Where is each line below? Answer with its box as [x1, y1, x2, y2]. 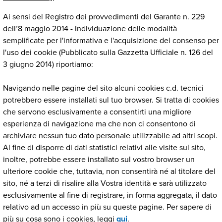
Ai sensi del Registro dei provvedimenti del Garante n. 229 [3, 11, 205, 23]
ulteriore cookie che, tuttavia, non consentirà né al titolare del [3, 166, 216, 177]
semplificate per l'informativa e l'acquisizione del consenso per [3, 35, 219, 47]
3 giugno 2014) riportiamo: [3, 58, 93, 70]
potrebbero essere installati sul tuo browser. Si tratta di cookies [3, 94, 219, 106]
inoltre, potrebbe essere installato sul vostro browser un [3, 154, 195, 166]
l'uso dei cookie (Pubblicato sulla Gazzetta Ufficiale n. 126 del [3, 47, 213, 58]
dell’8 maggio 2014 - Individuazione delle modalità [3, 23, 177, 35]
